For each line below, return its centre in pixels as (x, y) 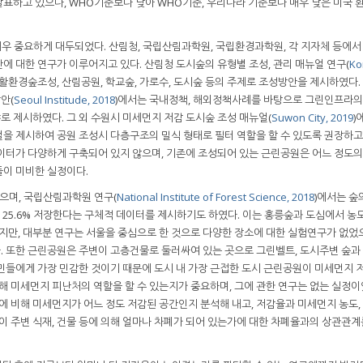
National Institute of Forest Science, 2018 (216, 197)
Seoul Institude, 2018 (64, 100)
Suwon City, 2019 (312, 118)
